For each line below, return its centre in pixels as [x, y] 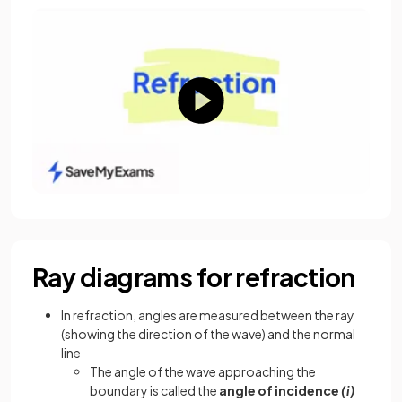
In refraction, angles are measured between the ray [208, 315]
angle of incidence [280, 390]
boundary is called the [154, 390]
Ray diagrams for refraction [194, 276]
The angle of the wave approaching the [203, 371]
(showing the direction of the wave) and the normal [208, 333]
